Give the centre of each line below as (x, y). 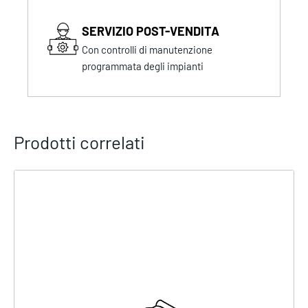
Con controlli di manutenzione (147, 49)
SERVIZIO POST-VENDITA (151, 31)
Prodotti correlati (79, 142)
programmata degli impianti (143, 66)
